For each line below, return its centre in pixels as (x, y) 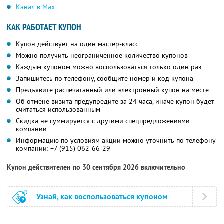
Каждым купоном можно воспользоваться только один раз (109, 67)
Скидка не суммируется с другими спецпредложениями (103, 121)
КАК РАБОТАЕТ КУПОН (44, 27)
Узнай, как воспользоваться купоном (102, 197)
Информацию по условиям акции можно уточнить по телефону (116, 141)
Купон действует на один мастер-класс (77, 44)
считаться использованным (58, 110)
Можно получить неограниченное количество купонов (102, 56)
